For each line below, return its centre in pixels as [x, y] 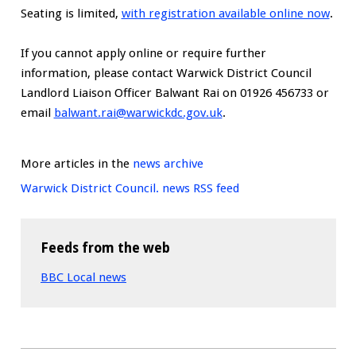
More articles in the [76, 163]
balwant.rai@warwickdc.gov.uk [138, 113]
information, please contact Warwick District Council [166, 74]
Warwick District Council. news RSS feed [130, 188]
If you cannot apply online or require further [143, 54]
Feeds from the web [105, 248]
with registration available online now [225, 13]
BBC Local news [83, 277]
